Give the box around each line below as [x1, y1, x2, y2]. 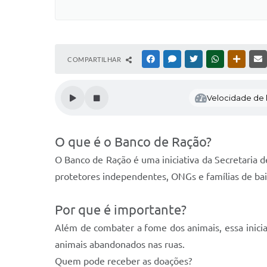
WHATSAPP [221, 55, 256, 63]
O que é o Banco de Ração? [55, 134, 212, 149]
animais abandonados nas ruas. [55, 239, 185, 250]
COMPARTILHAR [67, 55, 123, 63]
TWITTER [200, 55, 228, 63]
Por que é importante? [55, 202, 187, 217]
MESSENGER [178, 55, 216, 63]
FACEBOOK [157, 55, 191, 63]
